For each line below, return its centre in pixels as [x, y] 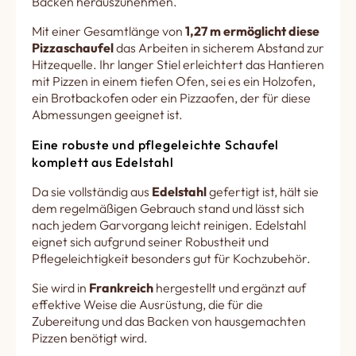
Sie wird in [60, 288]
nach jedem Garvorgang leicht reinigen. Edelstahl [169, 225]
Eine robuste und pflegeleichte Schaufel [156, 145]
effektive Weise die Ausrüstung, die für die [147, 304]
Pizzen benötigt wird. [90, 338]
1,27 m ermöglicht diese [252, 31]
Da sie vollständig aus [92, 192]
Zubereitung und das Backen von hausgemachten [169, 321]
